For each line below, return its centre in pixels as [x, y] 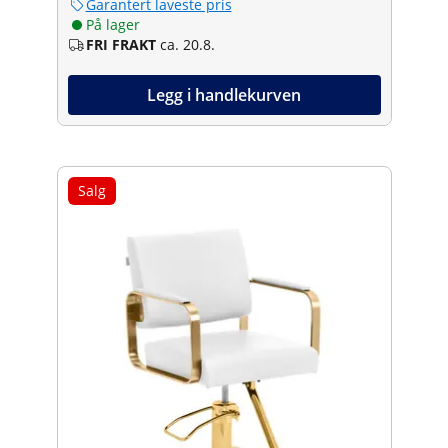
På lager [112, 24]
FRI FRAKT [120, 44]
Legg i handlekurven [224, 94]
